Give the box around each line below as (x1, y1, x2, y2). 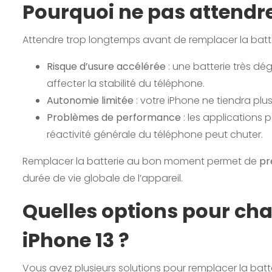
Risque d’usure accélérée (47, 59, 166, 73)
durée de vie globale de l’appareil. (22, 171, 183, 185)
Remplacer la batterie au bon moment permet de (22, 154, 259, 168)
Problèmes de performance (47, 110, 181, 124)
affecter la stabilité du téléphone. (47, 76, 205, 90)
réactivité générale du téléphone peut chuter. (47, 127, 263, 141)
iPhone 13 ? (22, 226, 129, 254)
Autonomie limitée (47, 93, 134, 107)
